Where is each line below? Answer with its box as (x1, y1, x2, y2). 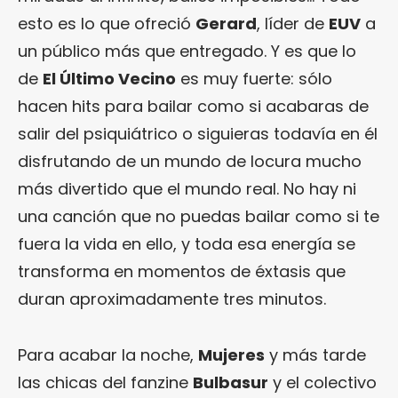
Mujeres (198, 343, 265, 366)
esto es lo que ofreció (18, 12, 195, 35)
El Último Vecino (43, 67, 176, 90)
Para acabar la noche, (18, 343, 198, 366)
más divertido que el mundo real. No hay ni (18, 177, 356, 200)
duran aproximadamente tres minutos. (18, 287, 326, 310)
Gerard (195, 12, 257, 35)
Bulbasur (193, 370, 268, 394)
